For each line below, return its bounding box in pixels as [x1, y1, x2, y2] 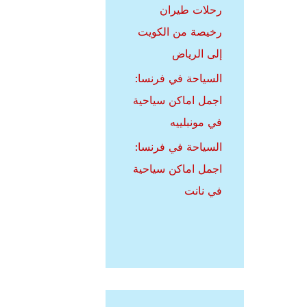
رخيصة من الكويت [138, 25, 222, 38]
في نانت [184, 184, 222, 197]
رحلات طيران [160, 3, 222, 16]
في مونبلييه [170, 115, 222, 129]
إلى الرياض [172, 47, 222, 60]
